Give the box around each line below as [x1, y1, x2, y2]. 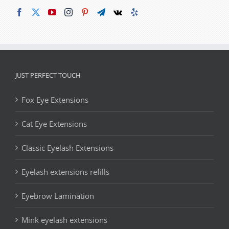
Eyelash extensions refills [21, 166, 109, 177]
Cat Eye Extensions [21, 118, 87, 129]
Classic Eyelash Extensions [21, 142, 113, 153]
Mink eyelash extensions [21, 214, 107, 225]
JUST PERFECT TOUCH [15, 70, 81, 80]
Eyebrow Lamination [21, 190, 94, 201]
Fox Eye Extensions [21, 94, 88, 105]
